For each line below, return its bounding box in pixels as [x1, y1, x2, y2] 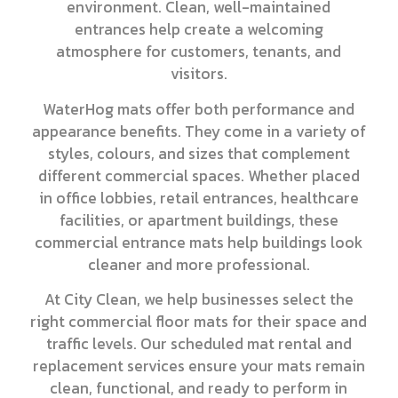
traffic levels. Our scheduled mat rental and [45, 332, 352, 356]
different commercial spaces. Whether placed [37, 163, 360, 187]
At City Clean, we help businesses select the [44, 288, 354, 312]
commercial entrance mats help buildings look [35, 230, 363, 254]
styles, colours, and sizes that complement [47, 141, 350, 165]
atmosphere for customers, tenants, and [56, 40, 342, 64]
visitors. [170, 62, 227, 86]
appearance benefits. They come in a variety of [31, 119, 366, 143]
